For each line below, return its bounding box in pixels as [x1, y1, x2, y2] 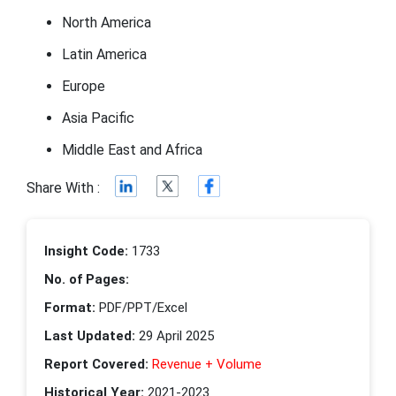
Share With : [27, 179, 100, 197]
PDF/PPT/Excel [95, 299, 187, 316]
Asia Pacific [62, 109, 134, 126]
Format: [44, 299, 95, 316]
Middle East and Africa [62, 141, 202, 158]
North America [62, 13, 151, 31]
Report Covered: [44, 355, 148, 372]
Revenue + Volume [152, 355, 262, 372]
